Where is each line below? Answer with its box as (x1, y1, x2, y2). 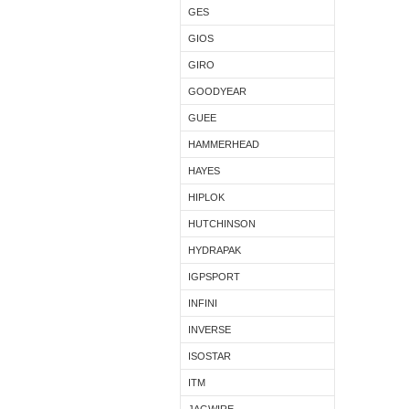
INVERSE (188, 324, 231, 335)
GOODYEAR (188, 86, 246, 97)
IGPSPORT (188, 271, 240, 282)
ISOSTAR (188, 351, 231, 362)
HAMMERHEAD (188, 139, 259, 150)
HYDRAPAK (188, 245, 241, 256)
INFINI (188, 298, 217, 309)
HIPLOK (188, 192, 225, 203)
